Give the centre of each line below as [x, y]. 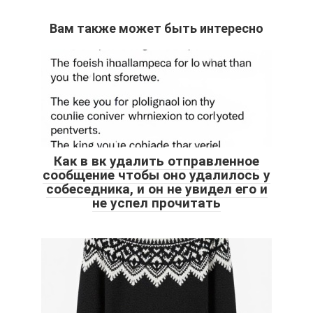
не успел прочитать [156, 203]
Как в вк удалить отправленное [156, 161]
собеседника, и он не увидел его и [156, 189]
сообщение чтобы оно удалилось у [156, 175]
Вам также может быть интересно [156, 28]
